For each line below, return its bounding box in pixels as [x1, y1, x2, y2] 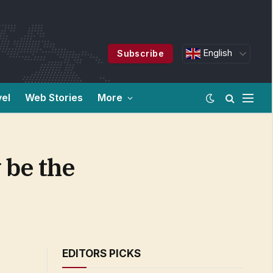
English [200, 48, 233, 58]
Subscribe [117, 48, 165, 58]
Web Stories [25, 91, 83, 104]
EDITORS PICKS [62, 247, 141, 260]
